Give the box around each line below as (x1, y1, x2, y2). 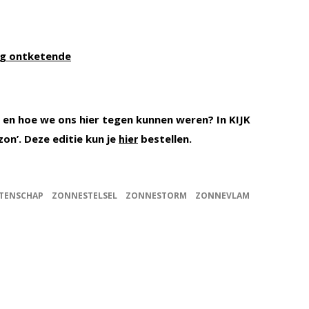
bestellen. (138, 132, 192, 146)
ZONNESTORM (126, 190, 187, 202)
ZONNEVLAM (195, 190, 250, 202)
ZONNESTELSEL (52, 190, 117, 202)
